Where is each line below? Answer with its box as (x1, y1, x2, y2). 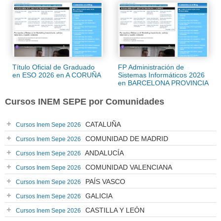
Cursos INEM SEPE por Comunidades (5, 96, 164, 107)
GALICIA (83, 191, 112, 200)
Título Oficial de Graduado (12, 63, 95, 71)
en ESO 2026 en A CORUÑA (12, 71, 101, 79)
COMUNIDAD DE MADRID (83, 134, 168, 143)
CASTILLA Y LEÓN (83, 206, 145, 214)
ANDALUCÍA (83, 148, 124, 157)
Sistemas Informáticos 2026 (118, 71, 205, 79)
